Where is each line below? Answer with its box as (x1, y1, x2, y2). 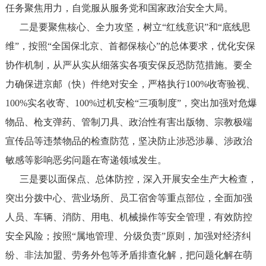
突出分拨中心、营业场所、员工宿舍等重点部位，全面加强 (5, 193, 252, 203)
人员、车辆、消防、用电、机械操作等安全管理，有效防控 (5, 212, 252, 222)
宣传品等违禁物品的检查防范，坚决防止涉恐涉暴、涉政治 (5, 136, 252, 146)
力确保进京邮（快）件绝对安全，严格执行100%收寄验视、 (5, 79, 255, 89)
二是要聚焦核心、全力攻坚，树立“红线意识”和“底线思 (5, 22, 251, 32)
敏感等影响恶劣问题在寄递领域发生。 (5, 155, 167, 165)
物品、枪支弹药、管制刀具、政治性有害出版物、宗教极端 (5, 117, 252, 127)
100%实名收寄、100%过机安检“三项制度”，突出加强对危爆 (5, 98, 257, 108)
